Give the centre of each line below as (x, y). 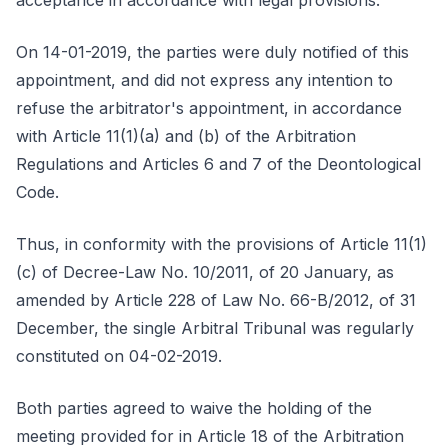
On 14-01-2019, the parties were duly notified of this (212, 52)
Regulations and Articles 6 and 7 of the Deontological (218, 164)
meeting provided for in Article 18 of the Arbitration (210, 436)
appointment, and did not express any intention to (204, 80)
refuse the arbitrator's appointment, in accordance (209, 108)
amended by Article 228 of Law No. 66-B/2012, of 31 (216, 300)
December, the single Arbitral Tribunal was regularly (215, 328)
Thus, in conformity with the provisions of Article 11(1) (221, 244)
